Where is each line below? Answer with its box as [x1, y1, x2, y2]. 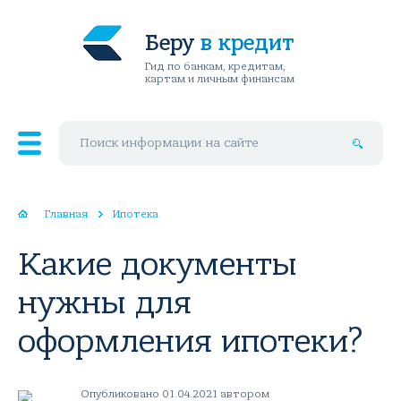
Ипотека [113, 208, 158, 220]
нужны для [18, 284, 192, 322]
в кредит [200, 30, 294, 55]
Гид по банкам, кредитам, [144, 60, 286, 73]
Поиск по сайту [58, 119, 140, 135]
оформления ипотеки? [18, 322, 363, 361]
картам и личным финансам [144, 73, 294, 85]
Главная [45, 208, 88, 220]
